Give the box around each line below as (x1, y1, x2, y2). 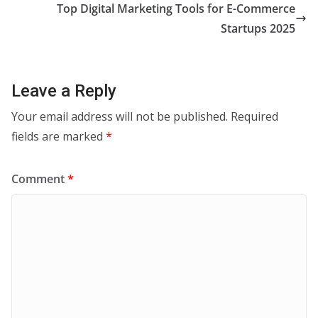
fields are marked (11, 128, 106, 144)
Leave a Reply (11, 81, 116, 101)
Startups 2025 (221, 21, 295, 36)
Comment (11, 171, 67, 187)
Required (231, 109, 278, 124)
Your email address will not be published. (11, 109, 228, 124)
